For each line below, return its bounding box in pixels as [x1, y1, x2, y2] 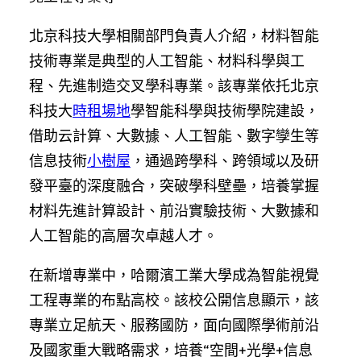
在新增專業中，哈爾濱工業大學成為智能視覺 [29, 265, 319, 284]
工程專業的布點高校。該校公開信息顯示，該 [29, 290, 319, 309]
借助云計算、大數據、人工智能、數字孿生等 [29, 126, 319, 145]
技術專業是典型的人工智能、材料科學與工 [29, 51, 305, 70]
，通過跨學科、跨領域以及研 [131, 151, 319, 170]
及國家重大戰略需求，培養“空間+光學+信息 [29, 340, 313, 359]
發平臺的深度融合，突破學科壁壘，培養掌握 [29, 176, 319, 195]
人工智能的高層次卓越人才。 [29, 226, 218, 245]
